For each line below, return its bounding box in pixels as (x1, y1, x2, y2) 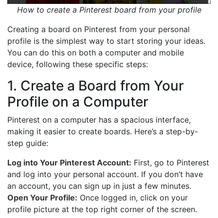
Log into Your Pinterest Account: (7, 158, 131, 168)
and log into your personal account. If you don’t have (7, 169, 203, 180)
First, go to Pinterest (131, 158, 209, 168)
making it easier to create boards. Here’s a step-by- (7, 127, 198, 137)
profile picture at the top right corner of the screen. (7, 204, 197, 215)
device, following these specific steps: (7, 59, 148, 70)
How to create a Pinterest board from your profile (17, 5, 201, 15)
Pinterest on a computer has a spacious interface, (7, 115, 191, 125)
